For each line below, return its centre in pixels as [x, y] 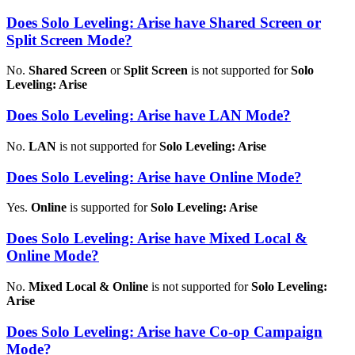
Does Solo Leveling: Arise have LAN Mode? [149, 116]
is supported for [109, 208]
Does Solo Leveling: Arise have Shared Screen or [164, 22]
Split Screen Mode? [69, 40]
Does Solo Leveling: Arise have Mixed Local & [157, 239]
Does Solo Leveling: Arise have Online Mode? [154, 177]
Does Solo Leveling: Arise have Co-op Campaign [164, 331]
